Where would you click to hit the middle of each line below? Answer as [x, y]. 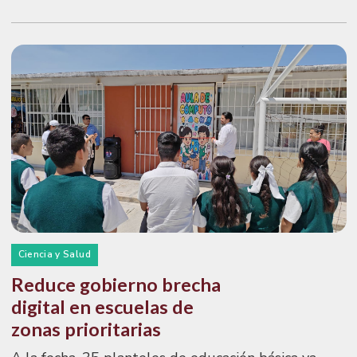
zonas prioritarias [86, 329]
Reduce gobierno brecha [116, 284]
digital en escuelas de [102, 306]
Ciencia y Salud [54, 255]
